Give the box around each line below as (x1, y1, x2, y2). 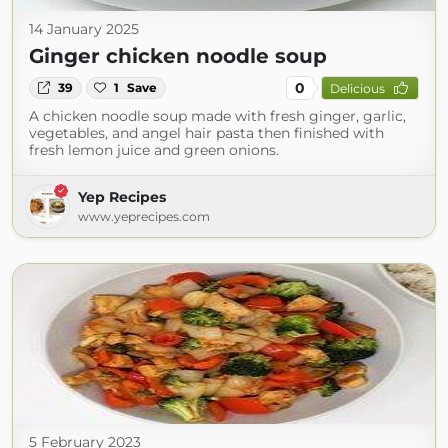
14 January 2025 (29, 20, 139, 38)
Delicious (329, 80, 385, 96)
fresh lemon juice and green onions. (29, 141, 279, 159)
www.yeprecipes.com (78, 209, 210, 224)
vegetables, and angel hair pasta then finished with (29, 124, 384, 142)
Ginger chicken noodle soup (29, 44, 327, 68)
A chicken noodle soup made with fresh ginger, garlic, (29, 107, 406, 125)
